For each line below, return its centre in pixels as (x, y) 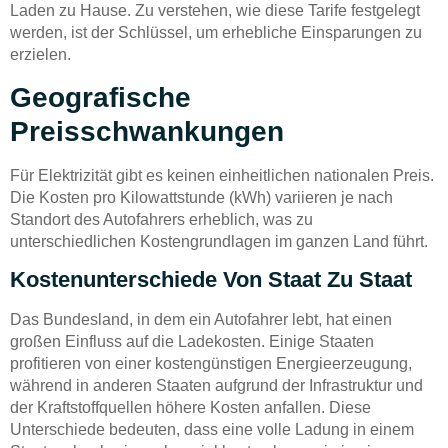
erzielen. (40, 55)
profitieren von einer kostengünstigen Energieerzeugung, (211, 364)
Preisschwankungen (147, 131)
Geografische (100, 97)
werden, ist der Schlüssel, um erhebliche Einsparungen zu (216, 33)
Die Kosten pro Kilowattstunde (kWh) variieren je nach (201, 197)
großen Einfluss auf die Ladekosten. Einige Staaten (192, 342)
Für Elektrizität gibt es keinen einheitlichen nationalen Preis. (222, 175)
